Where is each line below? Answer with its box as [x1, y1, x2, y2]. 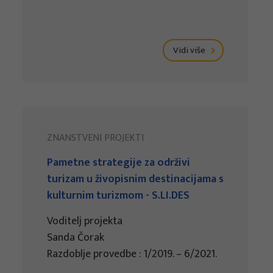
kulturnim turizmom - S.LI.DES [47, 186, 190, 205]
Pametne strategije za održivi [47, 154, 191, 172]
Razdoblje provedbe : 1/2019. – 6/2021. [47, 245, 218, 264]
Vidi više [173, 43, 208, 58]
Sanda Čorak [47, 229, 105, 247]
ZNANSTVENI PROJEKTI [47, 130, 144, 147]
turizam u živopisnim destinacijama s [47, 170, 224, 189]
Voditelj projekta [47, 212, 123, 231]
